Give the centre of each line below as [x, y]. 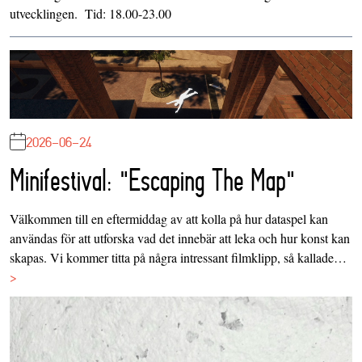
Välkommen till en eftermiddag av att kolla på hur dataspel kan [169, 218]
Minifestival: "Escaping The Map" [152, 180]
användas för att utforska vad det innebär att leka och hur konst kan [180, 238]
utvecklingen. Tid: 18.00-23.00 [90, 14]
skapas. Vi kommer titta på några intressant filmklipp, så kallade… [178, 257]
